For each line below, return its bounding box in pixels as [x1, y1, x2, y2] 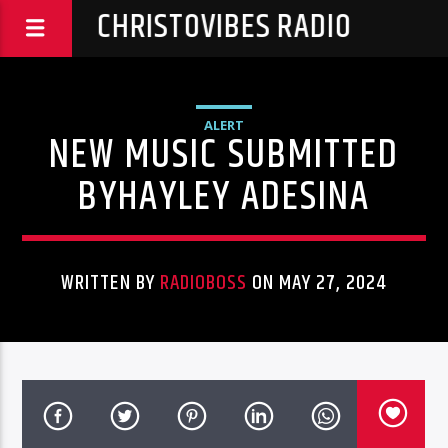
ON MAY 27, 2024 [247, 267, 387, 299]
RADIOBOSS [159, 267, 248, 299]
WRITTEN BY [61, 267, 160, 299]
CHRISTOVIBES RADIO [96, 2, 352, 53]
